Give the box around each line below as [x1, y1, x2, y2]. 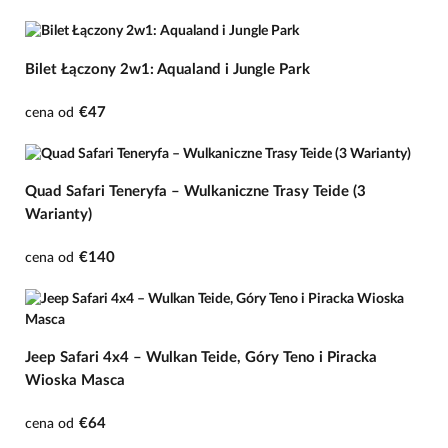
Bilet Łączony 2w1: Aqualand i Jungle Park [25, 61, 310, 77]
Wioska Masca [25, 372, 125, 388]
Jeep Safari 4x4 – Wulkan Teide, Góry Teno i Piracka [25, 349, 377, 365]
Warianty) [25, 206, 92, 222]
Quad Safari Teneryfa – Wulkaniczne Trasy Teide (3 [25, 183, 366, 199]
